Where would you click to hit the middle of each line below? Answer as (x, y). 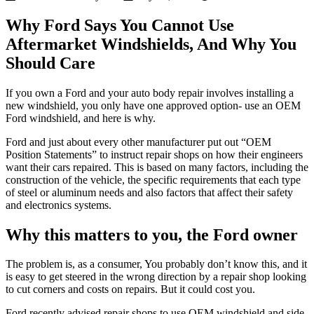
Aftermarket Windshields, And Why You (151, 44)
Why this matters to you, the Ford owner (152, 234)
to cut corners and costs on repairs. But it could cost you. (130, 289)
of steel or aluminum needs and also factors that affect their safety (149, 192)
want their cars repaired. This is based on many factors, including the (157, 167)
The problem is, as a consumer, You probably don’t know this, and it (156, 264)
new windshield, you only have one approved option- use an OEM (153, 105)
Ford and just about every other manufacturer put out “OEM (138, 142)
